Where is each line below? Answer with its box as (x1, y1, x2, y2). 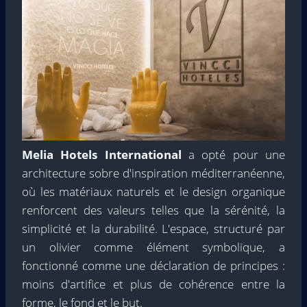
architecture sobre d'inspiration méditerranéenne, (22, 165, 285, 182)
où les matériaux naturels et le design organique (22, 184, 285, 200)
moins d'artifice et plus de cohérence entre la (22, 276, 285, 293)
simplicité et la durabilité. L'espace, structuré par (22, 221, 285, 237)
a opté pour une (181, 147, 286, 163)
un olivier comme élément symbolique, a (22, 239, 285, 256)
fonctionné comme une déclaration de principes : (22, 258, 285, 274)
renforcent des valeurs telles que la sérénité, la (22, 202, 285, 219)
